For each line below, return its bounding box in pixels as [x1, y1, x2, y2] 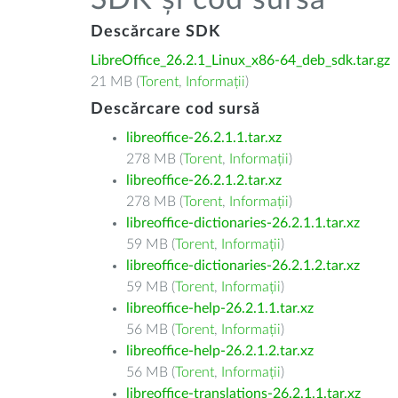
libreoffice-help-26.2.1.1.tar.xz [126, 301, 314, 315]
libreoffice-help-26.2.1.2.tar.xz [126, 344, 314, 358]
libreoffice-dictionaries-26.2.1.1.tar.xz [126, 216, 360, 230]
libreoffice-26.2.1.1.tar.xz [126, 131, 282, 145]
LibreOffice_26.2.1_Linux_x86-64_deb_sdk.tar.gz [91, 53, 390, 68]
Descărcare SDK [91, 24, 220, 40]
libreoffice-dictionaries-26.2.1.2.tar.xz [126, 259, 360, 273]
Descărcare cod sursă [91, 101, 260, 117]
